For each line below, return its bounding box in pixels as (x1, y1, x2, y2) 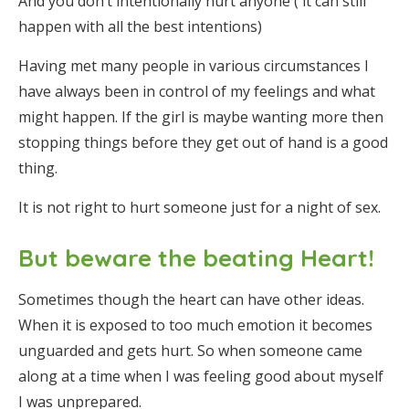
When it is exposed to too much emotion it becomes (18, 315, 372, 335)
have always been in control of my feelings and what (18, 81, 375, 101)
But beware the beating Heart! (18, 243, 374, 273)
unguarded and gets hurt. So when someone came (18, 341, 362, 361)
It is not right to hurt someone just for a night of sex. (18, 197, 381, 217)
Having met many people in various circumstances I (18, 56, 369, 76)
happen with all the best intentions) (18, 16, 262, 37)
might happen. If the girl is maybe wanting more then (18, 107, 383, 127)
